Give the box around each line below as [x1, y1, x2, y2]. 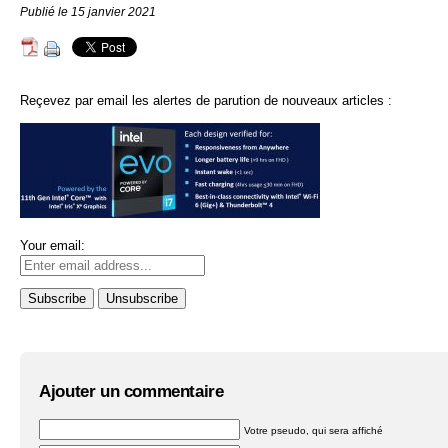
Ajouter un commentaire [39, 382, 224, 402]
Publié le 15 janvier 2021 [20, 6, 156, 18]
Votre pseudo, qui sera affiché [244, 424, 384, 436]
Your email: [20, 237, 85, 253]
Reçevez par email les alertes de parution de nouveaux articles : [20, 93, 392, 108]
